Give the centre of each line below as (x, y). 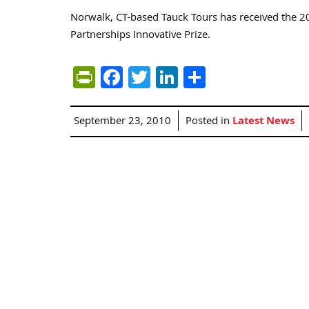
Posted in (209, 122)
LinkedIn (218, 77)
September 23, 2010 (122, 122)
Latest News (263, 122)
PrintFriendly (157, 77)
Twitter (184, 77)
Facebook (169, 77)
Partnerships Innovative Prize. (140, 36)
